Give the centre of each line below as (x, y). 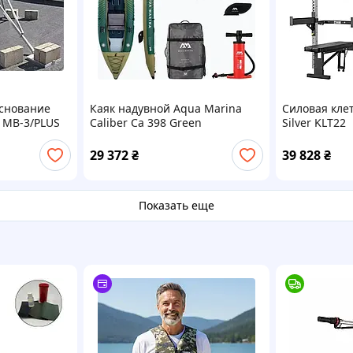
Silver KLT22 (314, 122)
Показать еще (176, 205)
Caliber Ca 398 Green (146, 122)
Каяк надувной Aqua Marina (166, 108)
